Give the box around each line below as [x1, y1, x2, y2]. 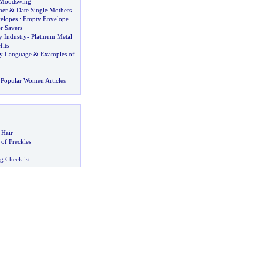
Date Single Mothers [16, 6, 72, 14]
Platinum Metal [31, 33, 72, 40]
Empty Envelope [22, 15, 69, 22]
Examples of [40, 50, 75, 58]
